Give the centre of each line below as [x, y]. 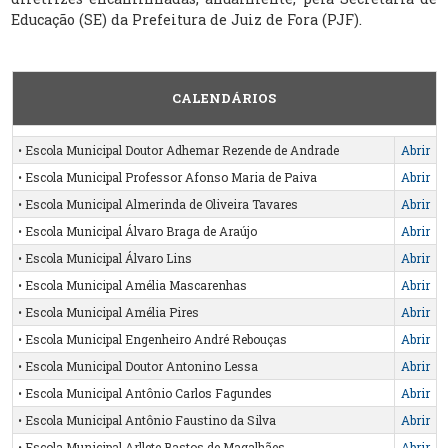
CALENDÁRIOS [224, 97]
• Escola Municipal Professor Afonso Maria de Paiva [167, 176]
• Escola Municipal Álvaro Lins [104, 257]
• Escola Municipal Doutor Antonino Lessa [137, 365]
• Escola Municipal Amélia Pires [108, 311]
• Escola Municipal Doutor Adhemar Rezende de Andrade [178, 149]
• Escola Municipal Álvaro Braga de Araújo [137, 230]
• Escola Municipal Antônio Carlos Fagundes [144, 392]
